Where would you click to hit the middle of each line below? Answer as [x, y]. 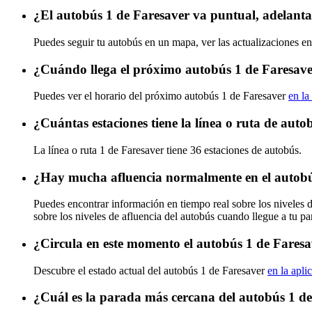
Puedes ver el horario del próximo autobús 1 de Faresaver [161, 96]
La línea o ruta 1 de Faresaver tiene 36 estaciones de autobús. [167, 150]
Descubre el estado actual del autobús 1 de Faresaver [150, 270]
